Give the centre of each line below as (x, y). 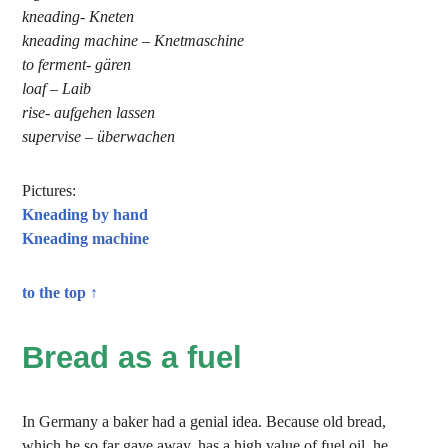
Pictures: (49, 190)
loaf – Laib (57, 88)
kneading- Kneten (78, 16)
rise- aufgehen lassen (89, 112)
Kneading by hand (85, 214)
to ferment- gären (77, 64)
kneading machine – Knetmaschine (133, 40)
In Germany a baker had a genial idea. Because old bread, (204, 421)
